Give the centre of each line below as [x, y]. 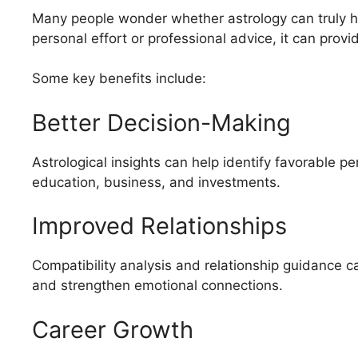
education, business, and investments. [156, 182]
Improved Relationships [159, 226]
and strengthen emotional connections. [157, 286]
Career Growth [113, 329]
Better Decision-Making [161, 122]
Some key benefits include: [119, 79]
